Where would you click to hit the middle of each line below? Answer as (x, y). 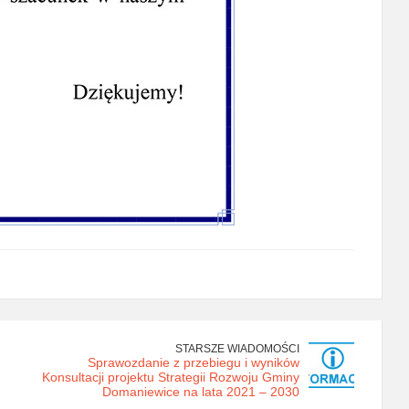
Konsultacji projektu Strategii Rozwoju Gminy (171, 377)
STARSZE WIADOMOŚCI (237, 349)
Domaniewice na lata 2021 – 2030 (201, 392)
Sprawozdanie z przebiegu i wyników (194, 362)
